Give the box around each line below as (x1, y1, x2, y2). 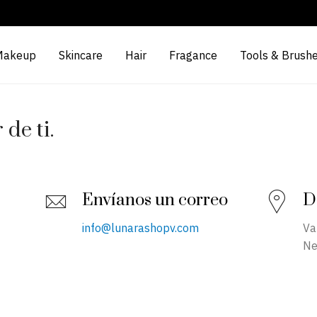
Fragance (168, 48, 217, 63)
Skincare (58, 48, 103, 63)
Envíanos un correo (81, 190, 228, 211)
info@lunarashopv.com (81, 221, 199, 235)
